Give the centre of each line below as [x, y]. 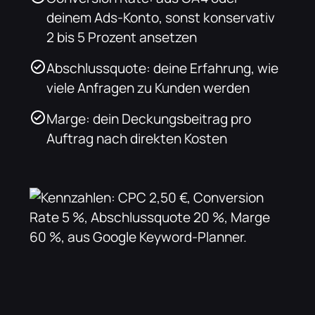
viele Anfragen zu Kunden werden [148, 88]
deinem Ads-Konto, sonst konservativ [161, 17]
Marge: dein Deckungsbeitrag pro [149, 118]
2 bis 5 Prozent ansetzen [122, 37]
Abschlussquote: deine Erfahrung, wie [163, 68]
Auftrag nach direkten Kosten [137, 138]
